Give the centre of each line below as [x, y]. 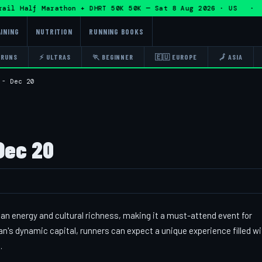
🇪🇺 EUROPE [176, 57]
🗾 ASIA [230, 57]
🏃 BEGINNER [113, 57]
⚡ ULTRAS [55, 57]
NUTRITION [54, 31]
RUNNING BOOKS [116, 31]
